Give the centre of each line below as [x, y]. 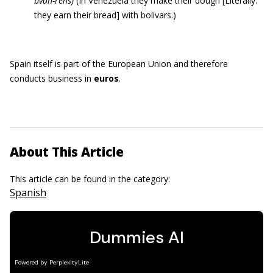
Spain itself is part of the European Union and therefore [119, 64]
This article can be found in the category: [91, 179]
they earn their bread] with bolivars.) [105, 15]
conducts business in [52, 78]
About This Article [67, 152]
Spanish [28, 193]
